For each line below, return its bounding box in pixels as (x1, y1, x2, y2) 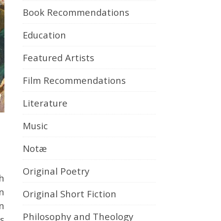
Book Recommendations (23, 6, 129, 18)
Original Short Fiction (23, 187, 116, 200)
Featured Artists (23, 51, 94, 64)
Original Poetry (23, 165, 89, 177)
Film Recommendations (23, 74, 126, 86)
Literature (23, 97, 68, 109)
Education (23, 29, 66, 41)
